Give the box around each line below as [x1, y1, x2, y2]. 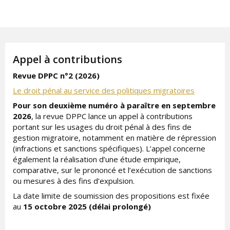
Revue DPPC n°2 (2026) [13, 70, 104, 81]
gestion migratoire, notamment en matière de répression [13, 132, 216, 143]
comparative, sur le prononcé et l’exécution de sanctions [13, 164, 212, 175]
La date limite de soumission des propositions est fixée [13, 190, 209, 201]
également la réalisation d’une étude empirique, [13, 154, 181, 164]
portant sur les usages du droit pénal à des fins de [13, 121, 191, 132]
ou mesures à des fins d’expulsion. [13, 175, 137, 186]
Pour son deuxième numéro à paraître [13, 100, 159, 110]
